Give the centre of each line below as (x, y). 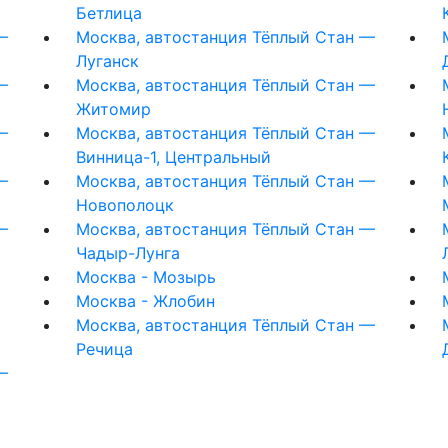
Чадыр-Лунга (127, 252)
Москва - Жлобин (145, 300)
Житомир (113, 108)
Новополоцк (124, 204)
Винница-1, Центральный (173, 156)
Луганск (107, 60)
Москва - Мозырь (145, 276)
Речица (104, 348)
